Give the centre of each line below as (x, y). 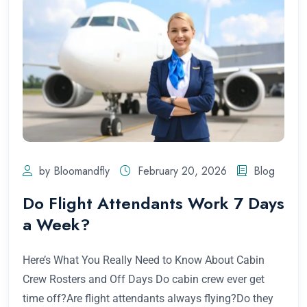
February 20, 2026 (182, 171)
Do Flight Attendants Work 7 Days (153, 204)
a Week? (57, 225)
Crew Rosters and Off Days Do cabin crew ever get (144, 280)
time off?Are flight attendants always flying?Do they (148, 299)
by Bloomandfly (74, 171)
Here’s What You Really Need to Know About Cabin (144, 260)
